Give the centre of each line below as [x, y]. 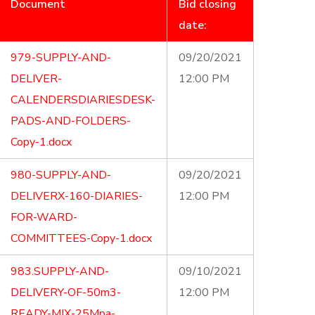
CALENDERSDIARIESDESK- [83, 100]
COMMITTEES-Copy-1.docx [81, 238]
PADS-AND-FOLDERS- [71, 121]
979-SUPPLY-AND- [61, 58]
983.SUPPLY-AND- [60, 271]
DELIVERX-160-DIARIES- [77, 196]
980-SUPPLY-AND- [61, 175]
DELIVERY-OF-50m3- [66, 292]
